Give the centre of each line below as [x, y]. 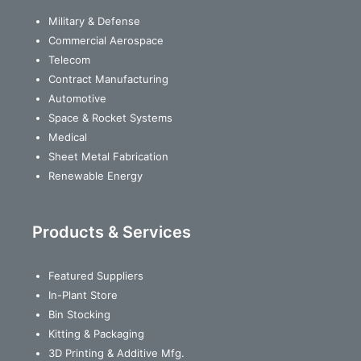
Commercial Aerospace [106, 40]
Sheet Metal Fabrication [108, 156]
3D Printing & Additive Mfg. [116, 353]
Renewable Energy [95, 175]
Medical [68, 137]
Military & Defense [94, 21]
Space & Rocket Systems [110, 117]
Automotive [77, 98]
